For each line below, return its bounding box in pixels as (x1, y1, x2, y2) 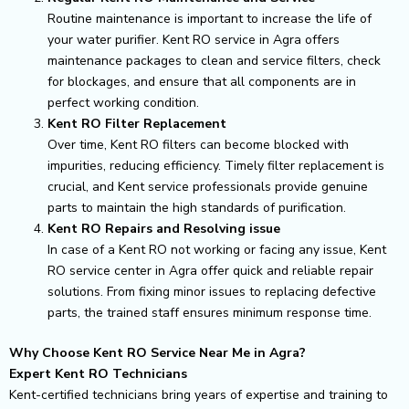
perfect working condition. (47, 93, 199, 111)
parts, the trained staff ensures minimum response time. (47, 303, 372, 321)
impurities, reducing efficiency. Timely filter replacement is (47, 156, 384, 174)
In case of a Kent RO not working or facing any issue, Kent (47, 240, 386, 258)
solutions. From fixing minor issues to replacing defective (47, 282, 376, 300)
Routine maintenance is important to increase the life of (47, 9, 372, 27)
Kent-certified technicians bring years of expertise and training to (9, 385, 388, 404)
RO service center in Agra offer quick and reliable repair (47, 261, 373, 279)
